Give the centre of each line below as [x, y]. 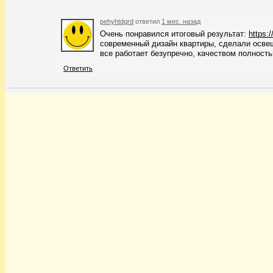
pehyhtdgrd [117, 21]
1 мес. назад [181, 21]
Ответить [78, 68]
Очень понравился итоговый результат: [174, 34]
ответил [147, 21]
